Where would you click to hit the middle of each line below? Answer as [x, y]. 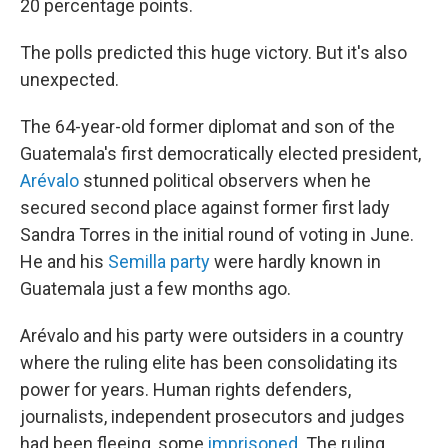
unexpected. [69, 79]
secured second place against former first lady [205, 207]
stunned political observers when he [225, 180]
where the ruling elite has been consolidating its [209, 362]
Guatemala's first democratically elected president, [220, 153]
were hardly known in [295, 261]
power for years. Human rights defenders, [185, 389]
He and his [64, 261]
